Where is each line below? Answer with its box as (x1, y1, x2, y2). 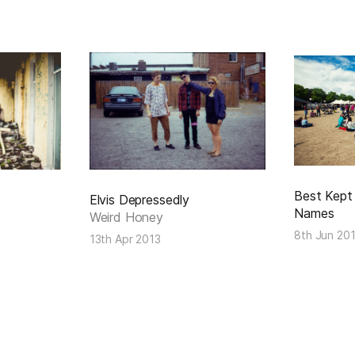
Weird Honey (89, 208, 163, 225)
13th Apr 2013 (89, 231, 161, 246)
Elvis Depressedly (89, 191, 190, 208)
